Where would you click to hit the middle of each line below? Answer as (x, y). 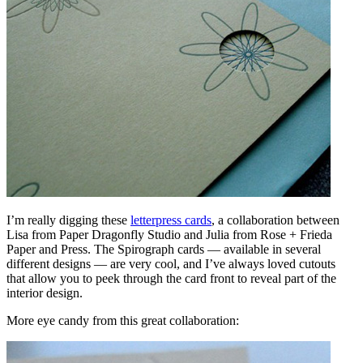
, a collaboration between (275, 220)
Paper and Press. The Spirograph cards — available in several (164, 249)
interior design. (45, 293)
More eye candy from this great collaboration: (123, 320)
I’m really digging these (68, 220)
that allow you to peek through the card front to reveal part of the (171, 278)
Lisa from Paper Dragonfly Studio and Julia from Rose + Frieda (169, 234)
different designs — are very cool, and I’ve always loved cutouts (171, 263)
